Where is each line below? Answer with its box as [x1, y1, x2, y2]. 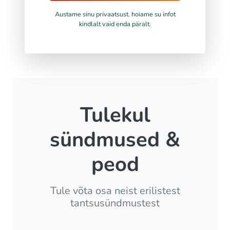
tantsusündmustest [70, 196, 160, 210]
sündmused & [50, 126, 180, 154]
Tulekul [80, 101, 150, 129]
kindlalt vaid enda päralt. [79, 20, 151, 29]
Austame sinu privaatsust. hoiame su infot [54, 10, 176, 20]
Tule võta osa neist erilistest [50, 184, 180, 198]
